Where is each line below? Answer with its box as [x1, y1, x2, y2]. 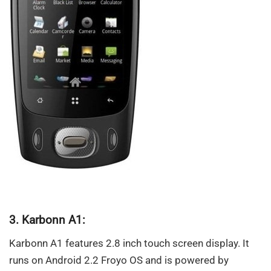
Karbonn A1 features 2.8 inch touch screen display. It [9, 237, 249, 250]
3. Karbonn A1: [9, 213, 85, 227]
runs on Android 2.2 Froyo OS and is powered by [9, 254, 229, 267]
